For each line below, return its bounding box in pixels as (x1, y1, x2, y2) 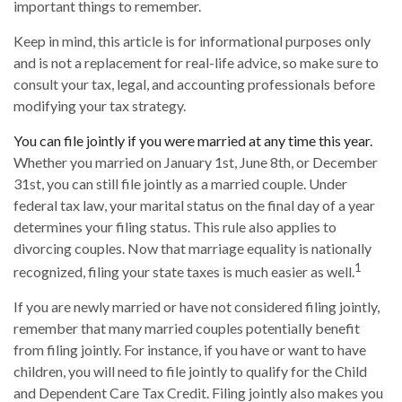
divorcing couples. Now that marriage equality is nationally (13, 240, 371, 258)
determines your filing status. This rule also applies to (13, 218, 336, 236)
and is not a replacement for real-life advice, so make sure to (13, 54, 379, 72)
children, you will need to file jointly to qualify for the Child (13, 363, 367, 380)
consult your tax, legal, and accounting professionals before (13, 75, 375, 93)
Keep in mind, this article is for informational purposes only (13, 32, 371, 50)
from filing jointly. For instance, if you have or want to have (13, 341, 366, 359)
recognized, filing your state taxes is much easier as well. (13, 263, 354, 281)
